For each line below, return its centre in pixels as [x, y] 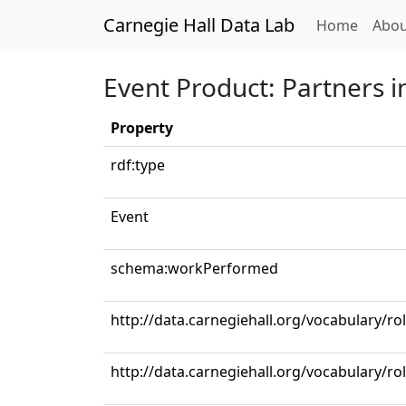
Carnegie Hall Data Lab [199, 25]
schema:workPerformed [194, 268]
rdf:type [138, 165]
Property [142, 128]
